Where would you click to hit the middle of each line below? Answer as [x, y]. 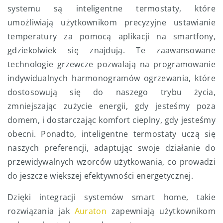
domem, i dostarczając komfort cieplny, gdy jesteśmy [111, 120]
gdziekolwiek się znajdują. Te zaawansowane [111, 50]
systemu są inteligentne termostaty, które [111, 8]
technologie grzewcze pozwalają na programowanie [111, 64]
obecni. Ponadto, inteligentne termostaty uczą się [111, 134]
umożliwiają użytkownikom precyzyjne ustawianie [111, 22]
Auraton [90, 211]
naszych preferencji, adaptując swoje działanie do [111, 148]
